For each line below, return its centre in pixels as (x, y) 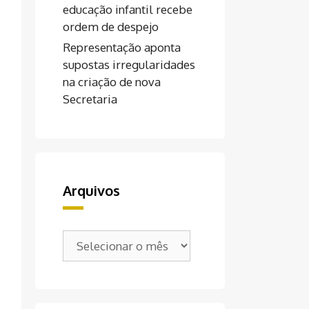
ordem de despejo (111, 27)
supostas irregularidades (129, 64)
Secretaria (90, 99)
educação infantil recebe (128, 9)
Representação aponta (122, 47)
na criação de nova (112, 82)
